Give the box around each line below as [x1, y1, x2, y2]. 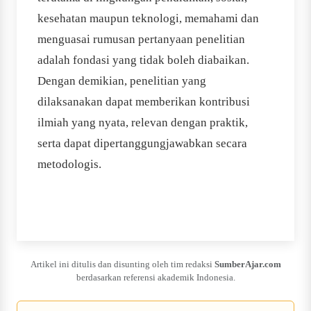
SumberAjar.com [214, 259, 281, 270]
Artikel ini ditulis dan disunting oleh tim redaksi [30, 259, 215, 270]
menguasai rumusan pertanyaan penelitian [37, 33, 245, 47]
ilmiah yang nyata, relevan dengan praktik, [37, 116, 248, 130]
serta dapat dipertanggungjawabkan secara [37, 137, 247, 151]
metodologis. [37, 158, 101, 171]
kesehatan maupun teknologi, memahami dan [37, 12, 259, 26]
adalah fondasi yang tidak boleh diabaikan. [37, 53, 249, 67]
